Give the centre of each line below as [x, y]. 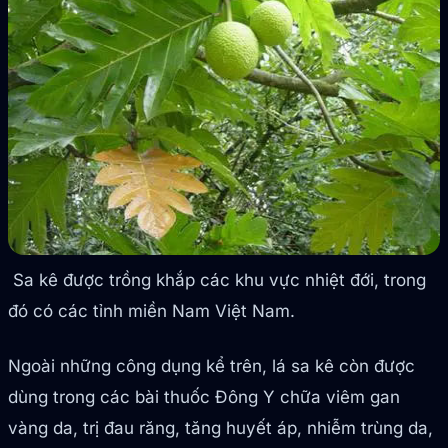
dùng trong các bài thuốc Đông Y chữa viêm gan [204, 397]
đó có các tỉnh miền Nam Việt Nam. [151, 311]
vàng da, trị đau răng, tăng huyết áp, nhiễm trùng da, [220, 428]
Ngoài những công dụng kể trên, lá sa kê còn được [211, 366]
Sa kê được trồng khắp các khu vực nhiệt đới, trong [217, 280]
